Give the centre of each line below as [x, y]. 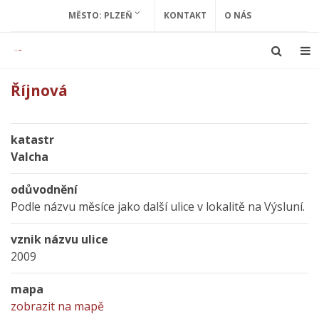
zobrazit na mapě [57, 306]
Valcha [30, 157]
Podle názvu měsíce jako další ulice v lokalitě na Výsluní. [158, 206]
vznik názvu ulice [59, 239]
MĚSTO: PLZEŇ [101, 15]
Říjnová [39, 90]
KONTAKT [185, 15]
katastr [32, 140]
